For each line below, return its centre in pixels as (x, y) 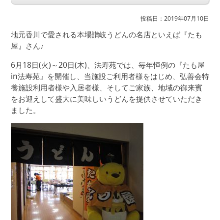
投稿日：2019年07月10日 (175, 18)
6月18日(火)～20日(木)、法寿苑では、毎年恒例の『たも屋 (108, 65)
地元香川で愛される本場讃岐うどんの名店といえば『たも (106, 35)
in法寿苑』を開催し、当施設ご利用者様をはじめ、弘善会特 (110, 76)
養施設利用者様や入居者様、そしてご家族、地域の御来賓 (106, 87)
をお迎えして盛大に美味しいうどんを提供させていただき (106, 98)
